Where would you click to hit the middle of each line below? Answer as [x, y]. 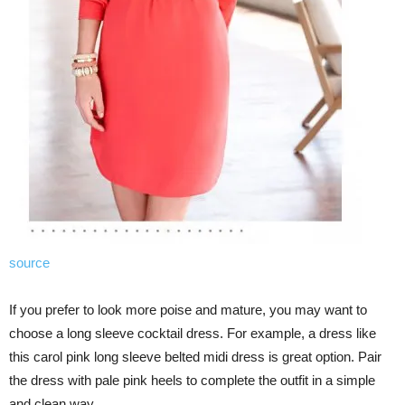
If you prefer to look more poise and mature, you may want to [188, 310]
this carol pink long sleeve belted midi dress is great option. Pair [195, 357]
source [29, 263]
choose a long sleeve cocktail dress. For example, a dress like [193, 334]
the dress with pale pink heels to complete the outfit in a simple [192, 381]
